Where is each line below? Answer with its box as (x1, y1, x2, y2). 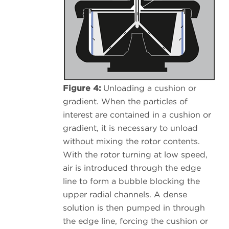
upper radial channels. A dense (63, 190, 187, 200)
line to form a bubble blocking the (63, 176, 200, 187)
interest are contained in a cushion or (63, 110, 211, 120)
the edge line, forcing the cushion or (63, 216, 208, 226)
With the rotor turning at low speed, (63, 150, 208, 160)
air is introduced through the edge (63, 163, 201, 173)
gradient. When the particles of (63, 97, 188, 107)
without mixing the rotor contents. (63, 136, 200, 147)
